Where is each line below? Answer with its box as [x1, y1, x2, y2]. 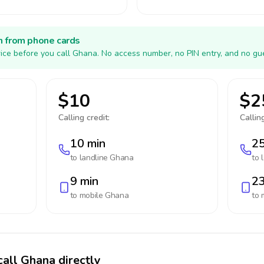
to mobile [70, 190, 105, 201]
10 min [70, 136, 105, 151]
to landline [70, 152, 110, 163]
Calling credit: [58, 112, 110, 123]
